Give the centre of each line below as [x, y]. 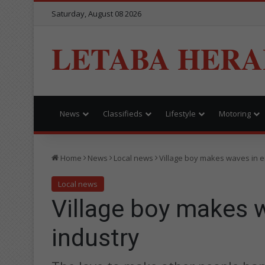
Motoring [235, 113]
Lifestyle [181, 113]
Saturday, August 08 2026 [96, 14]
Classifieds [123, 113]
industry [95, 237]
